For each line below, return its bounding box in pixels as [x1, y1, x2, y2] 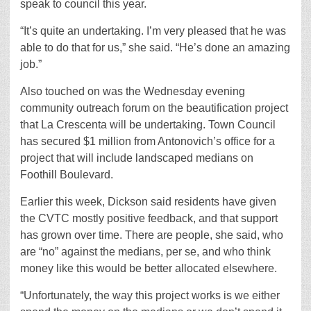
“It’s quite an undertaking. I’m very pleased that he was [20, 25, 286, 37]
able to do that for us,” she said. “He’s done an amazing [20, 42, 290, 53]
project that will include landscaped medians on [20, 152, 253, 164]
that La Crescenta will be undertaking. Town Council [20, 119, 276, 131]
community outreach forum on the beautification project [20, 102, 288, 114]
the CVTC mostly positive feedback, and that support [20, 212, 278, 224]
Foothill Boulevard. [20, 169, 113, 180]
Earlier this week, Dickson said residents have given [20, 196, 276, 208]
